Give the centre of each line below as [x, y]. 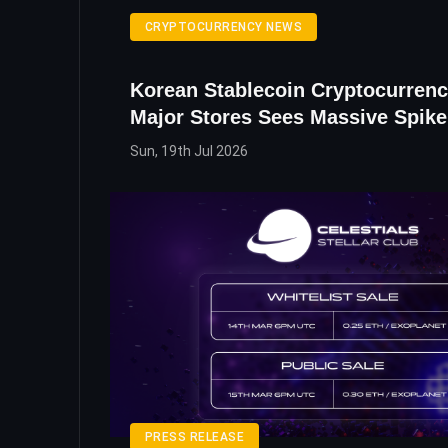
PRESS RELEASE [195, 437]
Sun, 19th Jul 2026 [189, 151]
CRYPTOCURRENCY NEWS [224, 27]
